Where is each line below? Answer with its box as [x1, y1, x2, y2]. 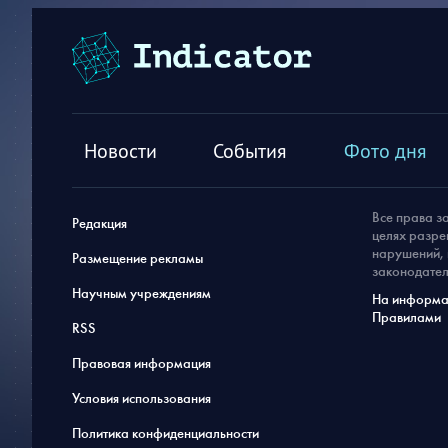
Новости [84, 138, 157, 163]
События [213, 138, 288, 163]
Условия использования [72, 390, 211, 407]
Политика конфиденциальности [72, 425, 259, 442]
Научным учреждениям [72, 285, 211, 302]
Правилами [372, 309, 441, 326]
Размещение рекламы [72, 250, 203, 267]
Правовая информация [72, 355, 211, 372]
